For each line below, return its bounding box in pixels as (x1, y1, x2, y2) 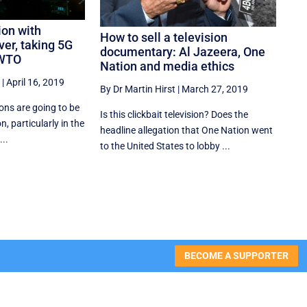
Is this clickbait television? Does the (100, 109, 249, 121)
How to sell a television (100, 30, 228, 45)
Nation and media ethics (100, 59, 235, 74)
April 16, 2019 (5, 77, 64, 88)
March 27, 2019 (182, 84, 249, 95)
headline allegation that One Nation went (100, 125, 273, 136)
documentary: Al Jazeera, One (100, 45, 266, 60)
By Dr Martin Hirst (100, 84, 176, 95)
